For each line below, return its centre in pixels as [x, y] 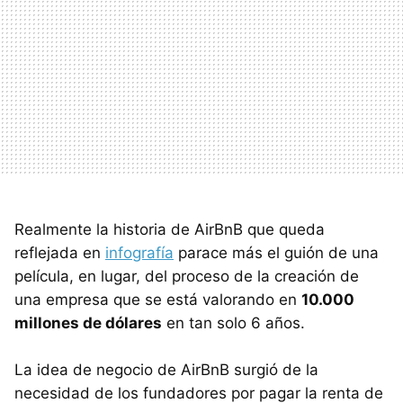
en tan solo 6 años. [233, 322]
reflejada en [60, 252]
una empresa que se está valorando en [158, 299]
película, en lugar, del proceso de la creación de [187, 276]
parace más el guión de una [276, 252]
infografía [139, 252]
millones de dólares [88, 322]
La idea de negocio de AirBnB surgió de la [166, 369]
